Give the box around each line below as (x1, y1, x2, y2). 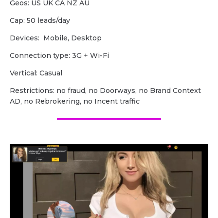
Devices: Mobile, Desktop (10, 34, 102, 43)
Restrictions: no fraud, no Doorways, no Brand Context (10, 86, 201, 95)
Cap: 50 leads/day (10, 16, 70, 25)
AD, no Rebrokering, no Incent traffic (10, 97, 140, 106)
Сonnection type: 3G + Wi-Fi (10, 51, 109, 60)
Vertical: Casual (10, 69, 62, 78)
